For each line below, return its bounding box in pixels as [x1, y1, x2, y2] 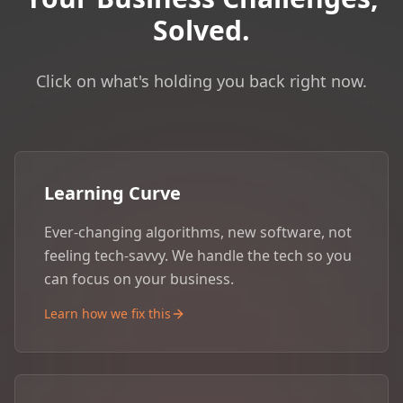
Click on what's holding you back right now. [36, 69, 367, 92]
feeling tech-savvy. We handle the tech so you [44, 245, 352, 265]
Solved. [153, 11, 250, 49]
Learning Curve [44, 180, 181, 205]
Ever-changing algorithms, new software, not [44, 221, 352, 242]
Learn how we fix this [44, 304, 171, 322]
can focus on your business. [44, 268, 234, 289]
